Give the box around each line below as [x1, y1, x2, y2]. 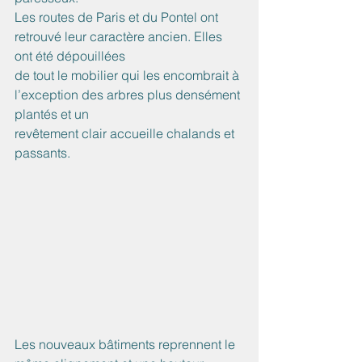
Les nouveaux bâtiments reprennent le [15, 335, 238, 352]
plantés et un [15, 106, 89, 123]
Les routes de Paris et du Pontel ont [15, 9, 221, 26]
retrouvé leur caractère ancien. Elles [15, 28, 225, 45]
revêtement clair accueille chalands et [15, 125, 238, 142]
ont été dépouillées [15, 48, 125, 65]
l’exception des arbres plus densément [15, 86, 243, 103]
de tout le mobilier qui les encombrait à [15, 67, 242, 84]
